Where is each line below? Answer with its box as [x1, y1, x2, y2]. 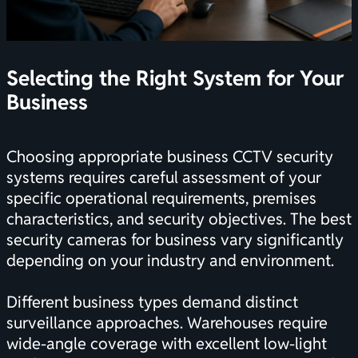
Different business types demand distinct [6, 292, 298, 313]
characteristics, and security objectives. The [6, 209, 320, 230]
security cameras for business [6, 229, 217, 251]
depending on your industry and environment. [6, 250, 334, 272]
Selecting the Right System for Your [6, 65, 344, 93]
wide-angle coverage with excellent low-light [6, 333, 327, 355]
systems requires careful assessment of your [6, 167, 321, 189]
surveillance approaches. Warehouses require [6, 312, 328, 334]
